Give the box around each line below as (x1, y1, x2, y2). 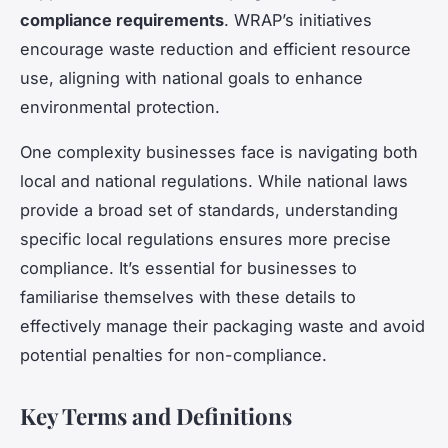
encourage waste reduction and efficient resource (20, 38, 411, 59)
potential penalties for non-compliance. (20, 344, 327, 365)
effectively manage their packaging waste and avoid (20, 315, 425, 336)
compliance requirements (20, 9, 224, 30)
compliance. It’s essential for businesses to (20, 257, 357, 278)
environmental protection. (20, 96, 220, 117)
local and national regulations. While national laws (20, 170, 408, 191)
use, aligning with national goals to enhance (20, 67, 363, 88)
